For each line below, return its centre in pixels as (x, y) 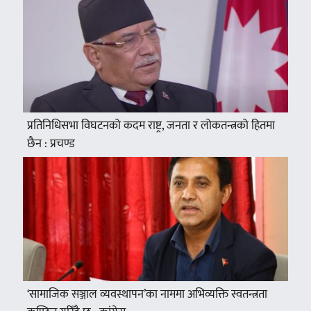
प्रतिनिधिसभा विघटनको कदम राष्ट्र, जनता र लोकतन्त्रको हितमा (151, 126)
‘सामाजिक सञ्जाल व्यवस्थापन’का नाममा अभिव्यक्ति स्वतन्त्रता (147, 294)
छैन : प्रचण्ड (51, 144)
